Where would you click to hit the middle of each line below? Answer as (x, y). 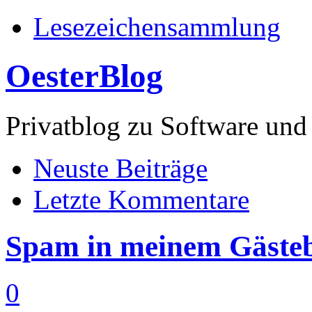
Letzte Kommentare (141, 199)
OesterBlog (84, 76)
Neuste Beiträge (120, 168)
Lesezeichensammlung (157, 27)
